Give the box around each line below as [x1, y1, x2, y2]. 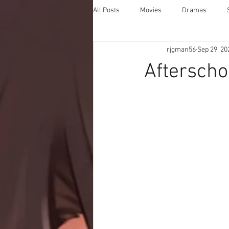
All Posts [93, 6, 120, 15]
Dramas [182, 6, 207, 15]
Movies [140, 6, 162, 15]
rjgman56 [167, 45, 196, 54]
